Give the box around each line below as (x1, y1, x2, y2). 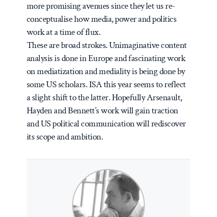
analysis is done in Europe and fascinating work (26, 52, 186, 64)
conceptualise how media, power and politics (26, 13, 177, 25)
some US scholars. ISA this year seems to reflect (26, 78, 186, 91)
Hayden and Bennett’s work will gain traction (26, 104, 178, 117)
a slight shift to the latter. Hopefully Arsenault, (26, 91, 182, 104)
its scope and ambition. (26, 130, 105, 143)
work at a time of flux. (26, 26, 101, 38)
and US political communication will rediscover (26, 117, 186, 130)
